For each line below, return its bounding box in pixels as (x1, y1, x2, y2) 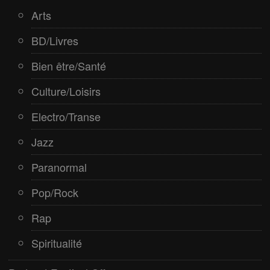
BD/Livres (31, 32, 79, 48)
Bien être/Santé (31, 57, 107, 74)
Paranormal (31, 159, 87, 175)
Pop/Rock (31, 184, 79, 200)
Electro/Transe (31, 108, 101, 124)
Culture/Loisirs (31, 83, 101, 99)
